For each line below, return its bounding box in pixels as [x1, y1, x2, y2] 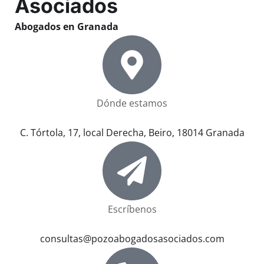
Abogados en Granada [15, 19, 118, 33]
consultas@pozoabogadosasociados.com [39, 232, 225, 245]
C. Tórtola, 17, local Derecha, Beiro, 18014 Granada [19, 126, 245, 139]
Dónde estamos [97, 96, 167, 110]
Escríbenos [107, 202, 157, 216]
